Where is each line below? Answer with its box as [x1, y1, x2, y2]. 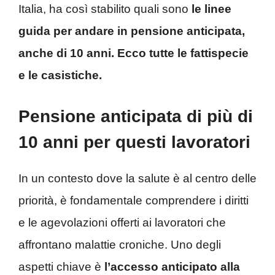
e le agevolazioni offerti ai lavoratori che [18, 216, 226, 230]
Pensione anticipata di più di [18, 107, 253, 126]
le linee [192, 2, 231, 15]
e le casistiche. [18, 68, 105, 82]
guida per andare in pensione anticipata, [18, 24, 245, 37]
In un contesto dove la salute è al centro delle [18, 172, 257, 185]
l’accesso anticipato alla [101, 260, 240, 274]
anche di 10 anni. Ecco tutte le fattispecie [18, 46, 249, 60]
